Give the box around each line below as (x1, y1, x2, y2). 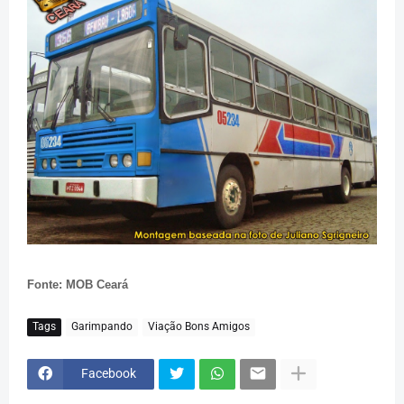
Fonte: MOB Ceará (27, 277, 128, 291)
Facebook (81, 366, 136, 381)
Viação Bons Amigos (148, 320, 250, 334)
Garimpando (71, 320, 133, 334)
